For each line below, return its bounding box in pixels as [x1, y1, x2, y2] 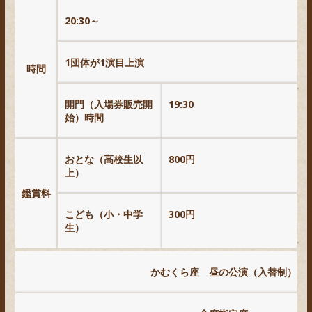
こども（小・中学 [65, 207, 143, 221]
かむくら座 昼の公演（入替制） [150, 265, 297, 279]
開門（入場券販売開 [65, 97, 153, 111]
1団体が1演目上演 [65, 55, 144, 69]
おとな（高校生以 [65, 152, 143, 166]
